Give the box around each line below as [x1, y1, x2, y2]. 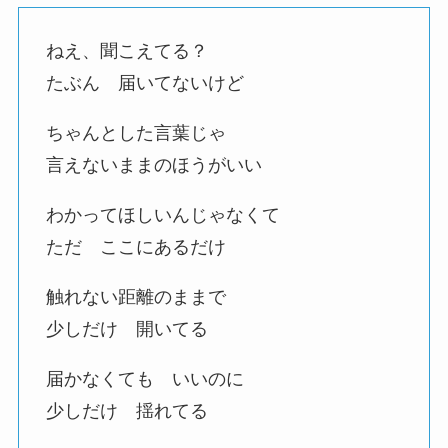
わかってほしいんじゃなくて [45, 204, 280, 225]
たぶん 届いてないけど [45, 72, 244, 93]
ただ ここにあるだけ [45, 236, 226, 257]
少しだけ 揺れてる [45, 400, 208, 421]
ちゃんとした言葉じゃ [45, 122, 226, 143]
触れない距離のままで [45, 286, 226, 307]
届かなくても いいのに [45, 368, 244, 389]
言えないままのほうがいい [45, 154, 262, 175]
